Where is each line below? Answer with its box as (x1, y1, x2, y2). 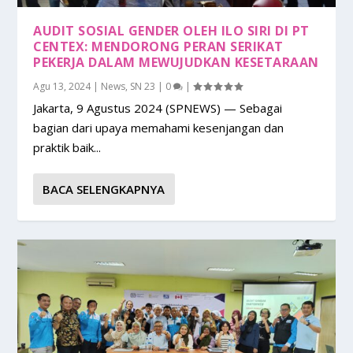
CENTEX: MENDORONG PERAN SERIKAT (33, 37, 284, 55)
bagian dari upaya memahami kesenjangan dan (33, 119, 284, 136)
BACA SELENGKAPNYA (43, 180, 165, 197)
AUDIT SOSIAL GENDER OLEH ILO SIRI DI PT (33, 21, 310, 39)
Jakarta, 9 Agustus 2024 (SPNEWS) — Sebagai (33, 99, 283, 116)
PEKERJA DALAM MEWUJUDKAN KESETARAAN (33, 53, 319, 71)
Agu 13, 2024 (33, 79, 91, 93)
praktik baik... (33, 139, 102, 155)
